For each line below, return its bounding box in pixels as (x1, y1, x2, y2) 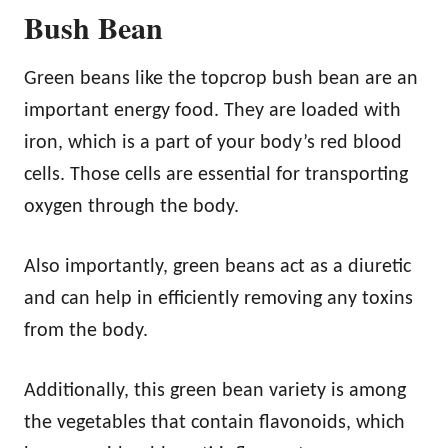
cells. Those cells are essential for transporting (24, 164, 408, 185)
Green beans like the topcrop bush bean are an (24, 68, 418, 89)
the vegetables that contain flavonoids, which (24, 412, 405, 433)
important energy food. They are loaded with (24, 100, 401, 121)
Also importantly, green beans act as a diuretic (24, 256, 411, 277)
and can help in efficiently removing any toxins (24, 288, 413, 309)
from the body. (24, 320, 148, 341)
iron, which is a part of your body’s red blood (24, 132, 402, 153)
